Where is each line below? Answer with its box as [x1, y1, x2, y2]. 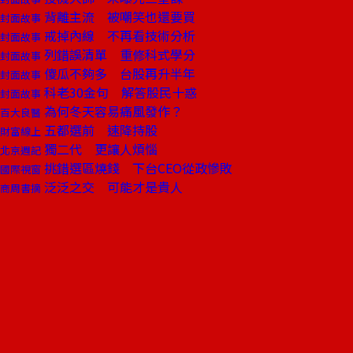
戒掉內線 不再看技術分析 [41, 26, 195, 45]
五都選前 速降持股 [41, 121, 158, 139]
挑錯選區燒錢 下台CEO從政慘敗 [41, 158, 232, 177]
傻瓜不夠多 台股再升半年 [41, 64, 195, 83]
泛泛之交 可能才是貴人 [41, 177, 183, 196]
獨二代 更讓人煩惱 [41, 139, 158, 158]
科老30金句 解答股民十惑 [41, 83, 197, 102]
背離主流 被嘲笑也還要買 [41, 7, 195, 26]
